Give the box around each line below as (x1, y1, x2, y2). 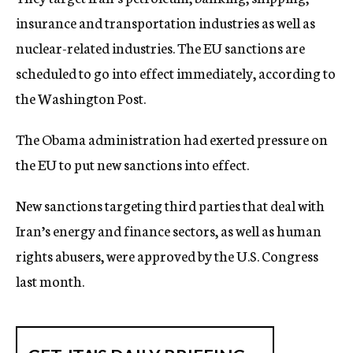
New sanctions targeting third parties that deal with (16, 195, 325, 215)
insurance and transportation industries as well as (16, 12, 315, 32)
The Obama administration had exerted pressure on (16, 128, 328, 149)
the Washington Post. (16, 87, 146, 108)
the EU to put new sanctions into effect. (16, 154, 249, 174)
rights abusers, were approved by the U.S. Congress (16, 245, 318, 266)
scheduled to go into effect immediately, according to (16, 62, 336, 83)
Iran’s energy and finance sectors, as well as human (16, 220, 321, 240)
